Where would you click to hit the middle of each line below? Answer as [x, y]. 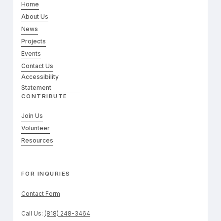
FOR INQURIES [46, 174]
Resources [37, 141]
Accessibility [40, 77]
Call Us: [33, 214]
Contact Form [40, 194]
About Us [35, 17]
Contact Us [37, 66]
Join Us [32, 116]
